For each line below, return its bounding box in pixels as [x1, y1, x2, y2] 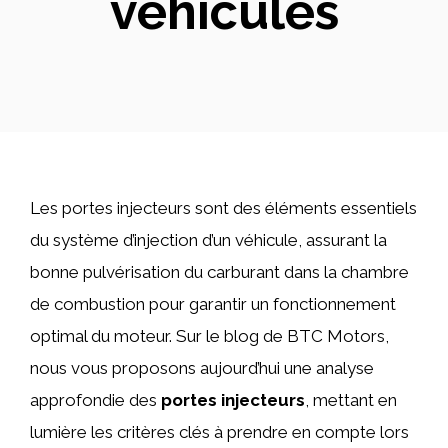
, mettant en [305, 390, 397, 410]
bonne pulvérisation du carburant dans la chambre [30, 262, 409, 282]
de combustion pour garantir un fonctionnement [30, 294, 396, 314]
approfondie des [30, 390, 161, 410]
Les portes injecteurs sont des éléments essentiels [30, 198, 417, 218]
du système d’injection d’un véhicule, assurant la [30, 230, 387, 250]
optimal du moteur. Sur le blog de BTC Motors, [30, 326, 389, 346]
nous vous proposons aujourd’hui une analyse [30, 358, 374, 378]
